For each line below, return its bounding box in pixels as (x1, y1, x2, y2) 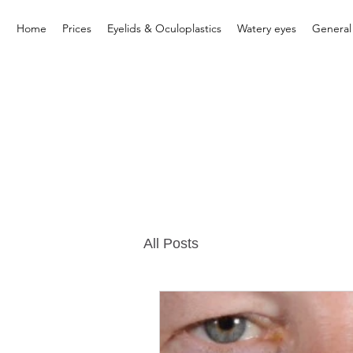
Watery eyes (236, 21, 296, 35)
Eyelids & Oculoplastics (106, 21, 221, 35)
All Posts (143, 235, 199, 251)
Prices (61, 21, 91, 35)
